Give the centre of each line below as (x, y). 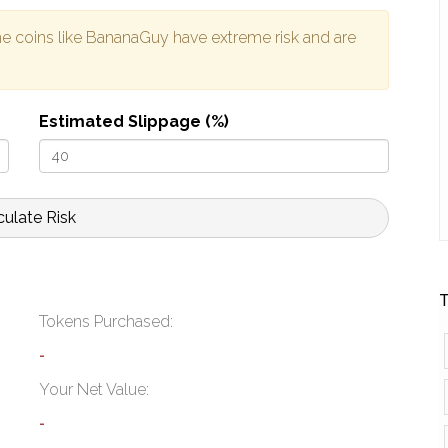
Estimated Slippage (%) (134, 122)
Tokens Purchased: (106, 322)
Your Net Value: (94, 390)
